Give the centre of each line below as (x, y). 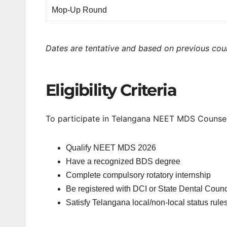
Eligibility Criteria (111, 90)
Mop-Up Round (80, 10)
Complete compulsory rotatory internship (138, 175)
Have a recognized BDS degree (123, 161)
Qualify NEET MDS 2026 (111, 147)
